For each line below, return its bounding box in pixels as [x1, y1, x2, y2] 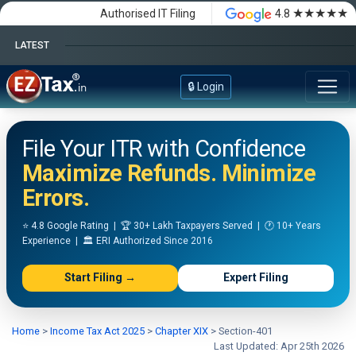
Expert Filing [223, 271, 288, 284]
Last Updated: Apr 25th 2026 [214, 339, 344, 352]
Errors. [22, 184, 89, 211]
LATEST [14, 40, 49, 51]
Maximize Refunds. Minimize [22, 160, 316, 187]
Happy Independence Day [82, 41, 199, 52]
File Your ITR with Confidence [22, 135, 306, 162]
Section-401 [216, 324, 273, 337]
